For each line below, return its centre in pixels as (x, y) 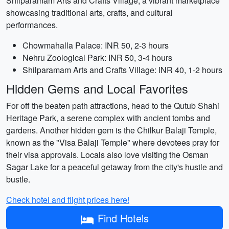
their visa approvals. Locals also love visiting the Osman (107, 155)
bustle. (18, 179)
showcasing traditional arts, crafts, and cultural (89, 13)
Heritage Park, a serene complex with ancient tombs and (108, 118)
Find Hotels (123, 218)
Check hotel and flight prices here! (68, 200)
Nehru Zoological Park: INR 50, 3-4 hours (97, 58)
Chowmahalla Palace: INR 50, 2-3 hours (96, 45)
